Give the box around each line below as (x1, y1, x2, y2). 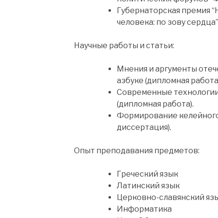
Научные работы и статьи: (74, 40, 174, 50)
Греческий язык (117, 169, 178, 179)
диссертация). (117, 122, 171, 132)
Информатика (117, 204, 172, 214)
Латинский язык (117, 181, 180, 190)
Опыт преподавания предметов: (74, 145, 200, 155)
